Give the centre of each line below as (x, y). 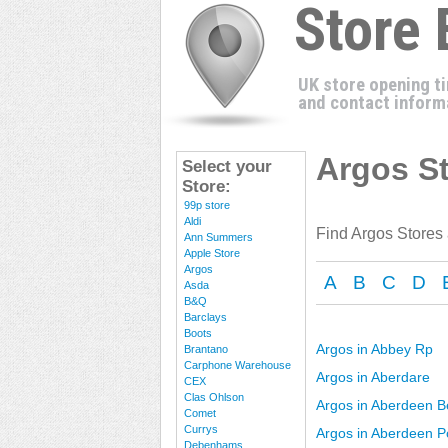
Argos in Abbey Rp (374, 349)
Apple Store (212, 253)
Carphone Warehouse (237, 365)
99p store (207, 205)
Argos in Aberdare (373, 377)
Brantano (206, 349)
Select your (227, 166)
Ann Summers (218, 237)
